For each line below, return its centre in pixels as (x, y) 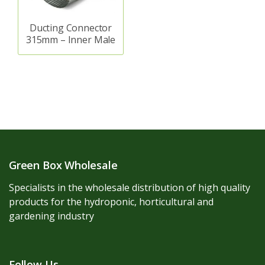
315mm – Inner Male (71, 39)
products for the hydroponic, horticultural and (111, 202)
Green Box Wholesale (63, 165)
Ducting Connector (71, 28)
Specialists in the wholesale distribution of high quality (130, 188)
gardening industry (51, 216)
